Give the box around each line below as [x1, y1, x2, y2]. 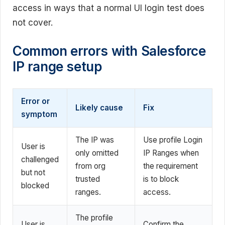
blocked [21, 180, 49, 190]
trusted [75, 174, 100, 184]
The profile [75, 212, 113, 222]
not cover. [13, 18, 53, 28]
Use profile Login [143, 135, 202, 145]
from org [75, 161, 105, 171]
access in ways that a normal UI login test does [13, 3, 204, 14]
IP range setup [13, 58, 102, 74]
